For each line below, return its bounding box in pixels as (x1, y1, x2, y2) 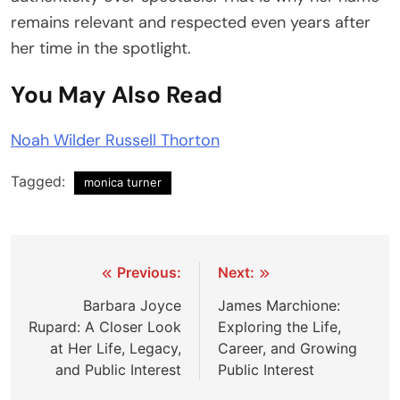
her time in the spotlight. (11, 37, 191, 60)
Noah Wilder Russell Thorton (11, 129, 220, 152)
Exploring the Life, (218, 318, 341, 337)
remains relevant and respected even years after (11, 12, 371, 34)
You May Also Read (11, 79, 222, 111)
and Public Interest (55, 361, 181, 379)
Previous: (117, 263, 181, 282)
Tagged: (11, 172, 70, 191)
